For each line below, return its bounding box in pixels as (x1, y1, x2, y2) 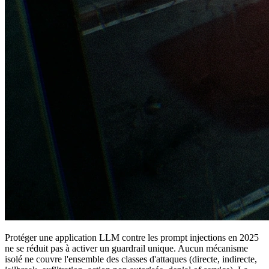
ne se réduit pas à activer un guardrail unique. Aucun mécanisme (5, 243, 248, 253)
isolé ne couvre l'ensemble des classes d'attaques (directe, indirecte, (5, 253, 257, 264)
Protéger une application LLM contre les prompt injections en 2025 (5, 232, 259, 243)
